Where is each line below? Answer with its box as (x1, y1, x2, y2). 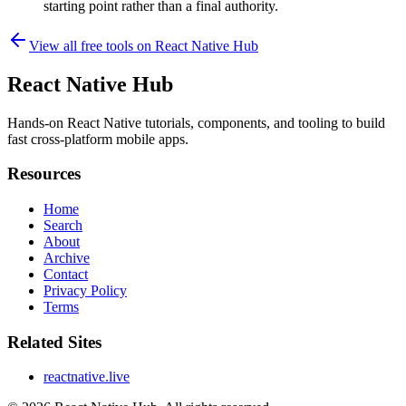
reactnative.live (43, 369, 130, 385)
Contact (43, 266, 88, 283)
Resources (7, 164, 81, 184)
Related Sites (7, 332, 101, 352)
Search (43, 217, 82, 234)
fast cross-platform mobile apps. (7, 130, 188, 147)
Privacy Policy (43, 283, 127, 299)
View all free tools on (29, 37, 155, 53)
